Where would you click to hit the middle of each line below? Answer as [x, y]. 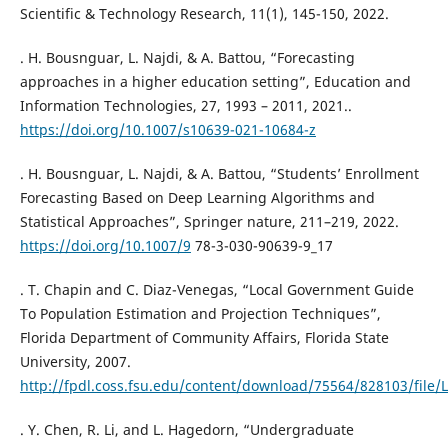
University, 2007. [75, 362]
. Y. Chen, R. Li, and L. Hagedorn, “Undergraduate [186, 430]
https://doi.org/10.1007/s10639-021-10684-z [167, 130]
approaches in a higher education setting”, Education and [215, 82]
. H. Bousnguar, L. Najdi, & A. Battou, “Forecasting [187, 58]
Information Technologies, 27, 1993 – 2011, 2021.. [185, 106]
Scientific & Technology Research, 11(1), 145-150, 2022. [204, 14]
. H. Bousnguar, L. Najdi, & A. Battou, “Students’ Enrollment [219, 174]
